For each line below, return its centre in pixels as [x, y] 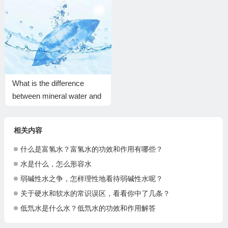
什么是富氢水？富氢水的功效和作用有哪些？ [91, 149]
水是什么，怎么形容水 [56, 164]
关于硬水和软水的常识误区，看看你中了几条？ [95, 194]
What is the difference [48, 83]
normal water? [36, 109]
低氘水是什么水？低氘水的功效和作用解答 [88, 208]
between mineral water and [56, 96]
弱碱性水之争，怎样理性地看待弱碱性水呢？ [91, 179]
